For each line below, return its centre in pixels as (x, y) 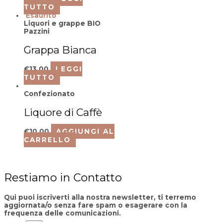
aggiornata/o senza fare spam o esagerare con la (96, 205)
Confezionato (49, 93)
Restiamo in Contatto (63, 177)
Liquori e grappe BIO (62, 23)
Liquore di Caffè (63, 112)
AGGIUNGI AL (85, 131)
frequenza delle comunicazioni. (62, 213)
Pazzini (37, 31)
